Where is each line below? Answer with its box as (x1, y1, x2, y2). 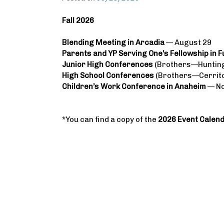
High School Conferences (62, 71, 154, 80)
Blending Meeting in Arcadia (62, 38, 164, 47)
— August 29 (164, 38, 211, 47)
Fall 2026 (62, 15, 94, 25)
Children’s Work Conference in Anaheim (62, 82, 207, 91)
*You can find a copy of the (62, 115, 158, 124)
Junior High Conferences (62, 60, 153, 69)
